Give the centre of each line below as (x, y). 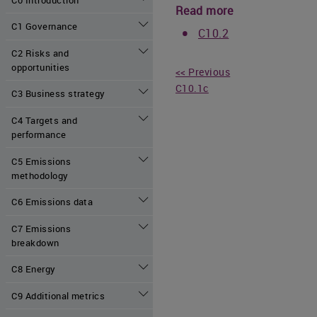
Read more (204, 10)
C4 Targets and (45, 121)
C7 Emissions (41, 228)
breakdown (35, 242)
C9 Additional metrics (58, 296)
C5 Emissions (41, 161)
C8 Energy (34, 269)
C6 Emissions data (52, 202)
